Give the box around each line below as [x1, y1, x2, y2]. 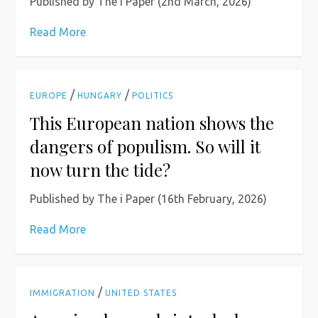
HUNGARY [77, 91, 123, 100]
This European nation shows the [30, 111, 275, 134]
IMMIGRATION [30, 288, 96, 297]
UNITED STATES [105, 288, 177, 297]
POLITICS [132, 91, 174, 100]
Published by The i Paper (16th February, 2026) [30, 192, 268, 205]
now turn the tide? [30, 158, 171, 181]
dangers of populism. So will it [30, 135, 261, 158]
